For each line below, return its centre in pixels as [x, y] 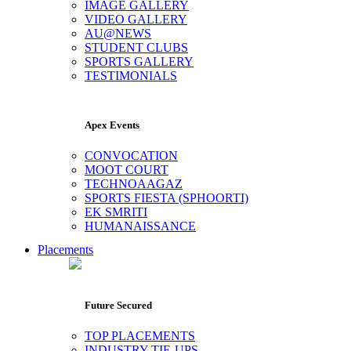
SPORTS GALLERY [139, 61]
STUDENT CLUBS [136, 47]
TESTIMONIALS [131, 75]
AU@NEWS [118, 33]
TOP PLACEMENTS [140, 336]
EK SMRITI [116, 212]
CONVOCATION [131, 156]
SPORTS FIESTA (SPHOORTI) [166, 198]
